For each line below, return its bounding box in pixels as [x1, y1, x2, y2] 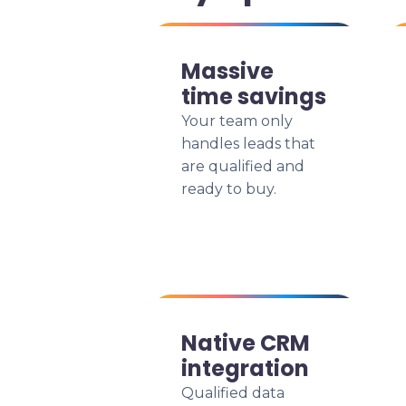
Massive [181, 56, 274, 86]
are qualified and [181, 158, 304, 175]
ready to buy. [181, 180, 276, 198]
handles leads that [181, 135, 315, 152]
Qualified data [181, 384, 285, 401]
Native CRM [181, 328, 310, 358]
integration [181, 353, 309, 383]
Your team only [181, 112, 293, 130]
